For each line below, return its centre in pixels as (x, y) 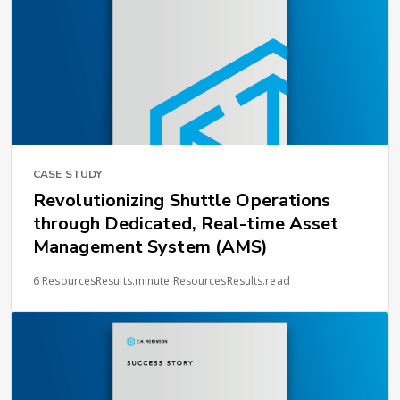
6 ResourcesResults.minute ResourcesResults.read (162, 280)
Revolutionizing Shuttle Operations (182, 200)
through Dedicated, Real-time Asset (186, 223)
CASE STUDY (67, 174)
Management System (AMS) (151, 246)
